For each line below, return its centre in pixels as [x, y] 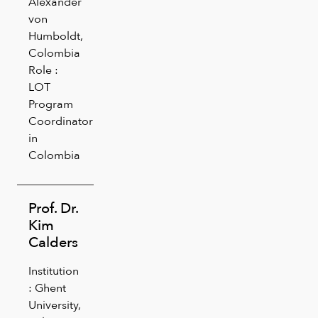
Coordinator [61, 121]
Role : [43, 70]
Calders [53, 242]
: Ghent [47, 287]
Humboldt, [56, 35]
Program [51, 104]
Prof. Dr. [53, 208]
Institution [54, 270]
